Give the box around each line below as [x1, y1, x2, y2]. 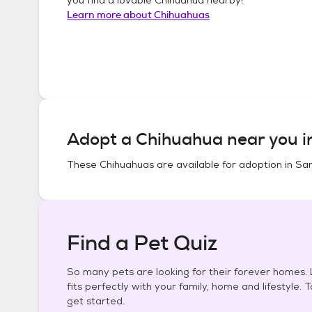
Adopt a [67, 128, 136, 150]
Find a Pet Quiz [67, 229, 217, 257]
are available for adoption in [154, 158, 295, 171]
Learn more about [67, 8, 154, 21]
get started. [67, 295, 125, 307]
